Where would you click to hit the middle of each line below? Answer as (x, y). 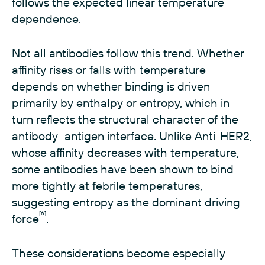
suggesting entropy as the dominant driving (126, 202)
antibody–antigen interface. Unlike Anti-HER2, (132, 136)
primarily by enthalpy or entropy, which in (121, 103)
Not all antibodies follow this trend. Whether (128, 53)
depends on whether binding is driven (111, 86)
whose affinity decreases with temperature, (125, 153)
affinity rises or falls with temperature (109, 70)
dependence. (46, 19)
